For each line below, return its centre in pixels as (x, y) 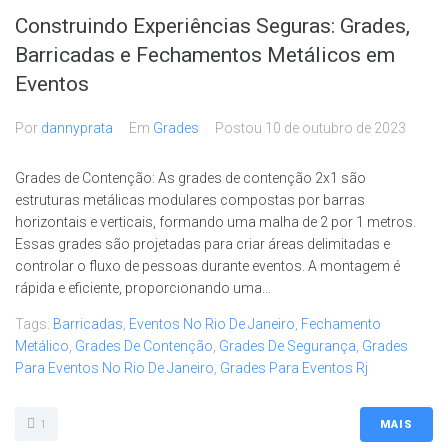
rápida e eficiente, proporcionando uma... (143, 288)
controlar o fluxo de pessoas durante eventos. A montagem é (207, 266)
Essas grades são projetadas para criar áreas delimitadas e (202, 244)
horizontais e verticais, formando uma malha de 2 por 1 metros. (215, 222)
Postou (240, 128)
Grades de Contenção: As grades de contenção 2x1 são (190, 178)
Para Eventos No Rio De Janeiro (114, 368)
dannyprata (77, 128)
